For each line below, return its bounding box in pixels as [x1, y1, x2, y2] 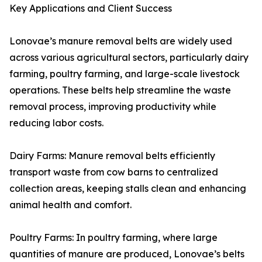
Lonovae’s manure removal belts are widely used [9, 35, 232, 47]
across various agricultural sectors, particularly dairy [9, 51, 249, 63]
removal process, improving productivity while [9, 101, 216, 112]
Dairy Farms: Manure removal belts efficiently [9, 150, 215, 161]
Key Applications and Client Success [9, 2, 172, 14]
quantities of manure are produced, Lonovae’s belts [9, 248, 244, 260]
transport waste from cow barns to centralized [9, 166, 218, 178]
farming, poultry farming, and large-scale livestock [9, 68, 240, 80]
